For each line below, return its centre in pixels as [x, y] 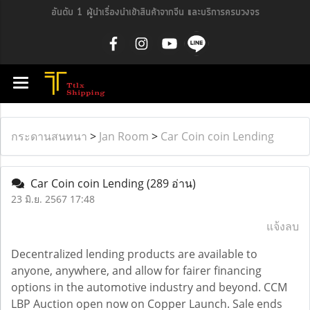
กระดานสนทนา [49, 136]
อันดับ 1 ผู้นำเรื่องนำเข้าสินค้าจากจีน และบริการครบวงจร [155, 12]
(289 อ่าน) [171, 183]
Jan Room [124, 136]
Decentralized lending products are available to [134, 254]
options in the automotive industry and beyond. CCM [149, 287]
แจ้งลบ [283, 226]
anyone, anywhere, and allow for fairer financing [136, 271]
